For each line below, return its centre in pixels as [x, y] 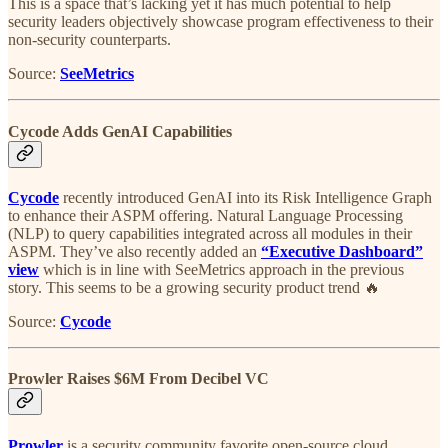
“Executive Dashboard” [342, 251]
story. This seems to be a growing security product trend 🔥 [194, 287]
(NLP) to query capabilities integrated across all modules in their [210, 233]
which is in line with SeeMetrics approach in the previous [221, 269]
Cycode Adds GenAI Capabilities [120, 131]
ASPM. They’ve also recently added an [134, 251]
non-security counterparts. [89, 40]
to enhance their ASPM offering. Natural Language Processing [205, 215]
